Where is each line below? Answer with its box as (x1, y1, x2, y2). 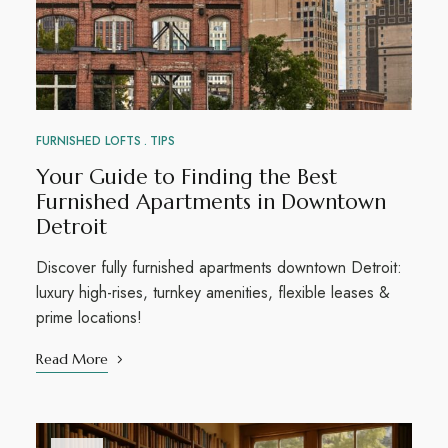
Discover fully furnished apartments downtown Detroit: (35, 255, 402, 279)
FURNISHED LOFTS (35, 131, 141, 150)
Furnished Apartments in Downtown (35, 188, 386, 215)
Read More (35, 349, 108, 368)
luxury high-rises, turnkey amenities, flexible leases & (35, 280, 390, 304)
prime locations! (35, 305, 142, 329)
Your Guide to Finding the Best (35, 163, 337, 190)
